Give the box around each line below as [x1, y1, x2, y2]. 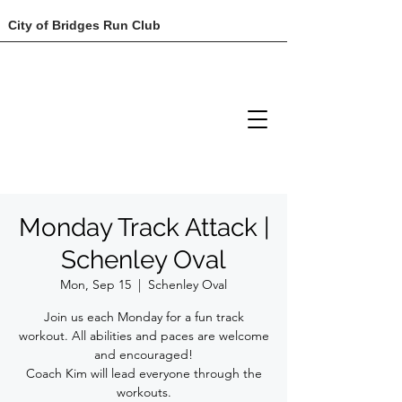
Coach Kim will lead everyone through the [25, 365, 262, 381]
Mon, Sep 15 [60, 276, 131, 293]
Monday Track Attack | [18, 213, 269, 242]
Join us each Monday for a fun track [43, 309, 244, 325]
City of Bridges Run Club [8, 18, 161, 32]
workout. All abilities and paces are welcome [18, 328, 269, 344]
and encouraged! [94, 346, 193, 363]
